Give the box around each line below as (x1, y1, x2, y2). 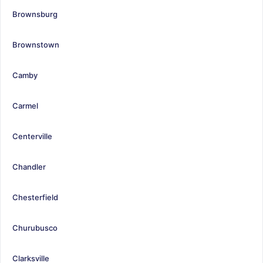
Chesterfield (12, 192, 58, 202)
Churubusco (12, 222, 58, 232)
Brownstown (12, 39, 59, 49)
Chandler (12, 161, 46, 171)
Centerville (12, 131, 52, 141)
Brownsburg (12, 9, 58, 19)
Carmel (12, 100, 38, 110)
